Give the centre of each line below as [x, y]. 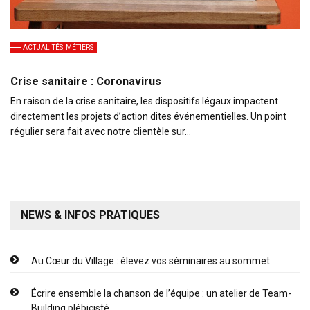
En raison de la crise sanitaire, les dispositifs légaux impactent [144, 101]
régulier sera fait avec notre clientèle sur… [101, 132]
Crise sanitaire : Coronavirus [86, 82]
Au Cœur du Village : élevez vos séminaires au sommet [151, 261]
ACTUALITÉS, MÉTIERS [58, 48]
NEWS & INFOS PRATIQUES [90, 215]
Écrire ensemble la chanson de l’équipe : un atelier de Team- [161, 294]
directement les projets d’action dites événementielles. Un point [148, 117]
